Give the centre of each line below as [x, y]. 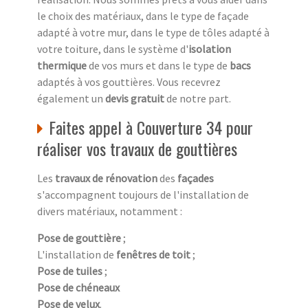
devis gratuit [135, 99]
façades [196, 178]
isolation [210, 49]
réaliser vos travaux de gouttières [137, 149]
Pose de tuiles [70, 271]
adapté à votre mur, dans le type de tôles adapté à [153, 33]
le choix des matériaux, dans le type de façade [143, 16]
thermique [63, 66]
